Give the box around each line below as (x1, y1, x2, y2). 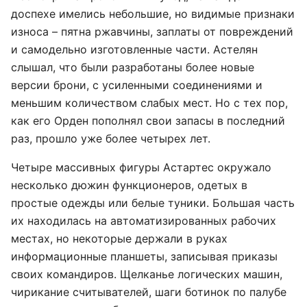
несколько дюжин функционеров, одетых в (11, 178, 247, 192)
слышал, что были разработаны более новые (11, 60, 254, 74)
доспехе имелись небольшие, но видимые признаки (11, 7, 295, 21)
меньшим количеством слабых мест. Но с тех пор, (11, 96, 288, 110)
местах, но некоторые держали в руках (11, 232, 228, 245)
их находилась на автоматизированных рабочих (11, 214, 276, 228)
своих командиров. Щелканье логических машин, (11, 267, 282, 281)
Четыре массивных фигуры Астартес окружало (11, 160, 271, 174)
